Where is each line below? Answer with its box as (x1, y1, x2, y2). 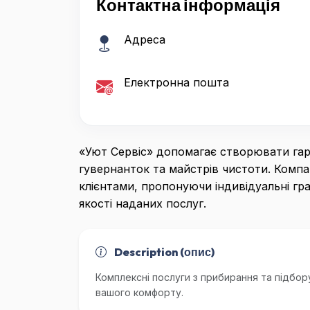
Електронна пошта (124, 75, 229, 90)
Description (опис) (112, 245, 215, 259)
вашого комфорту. (95, 286, 183, 299)
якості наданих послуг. (79, 197, 206, 211)
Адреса (124, 33, 165, 47)
